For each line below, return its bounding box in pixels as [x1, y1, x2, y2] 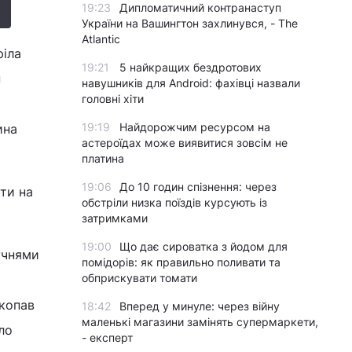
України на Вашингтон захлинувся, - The [82, 16, 298, 30]
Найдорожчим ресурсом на [119, 120, 270, 134]
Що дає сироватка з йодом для [119, 240, 288, 253]
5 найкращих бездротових [119, 60, 262, 74]
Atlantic [82, 32, 120, 46]
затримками [82, 211, 148, 225]
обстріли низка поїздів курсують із [82, 196, 267, 209]
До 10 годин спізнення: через [119, 180, 277, 193]
